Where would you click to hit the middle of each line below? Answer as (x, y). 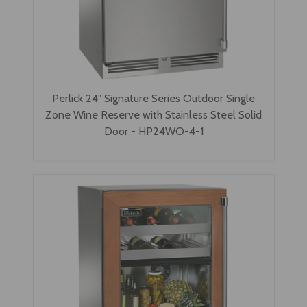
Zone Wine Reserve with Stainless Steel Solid (153, 114)
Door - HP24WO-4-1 (153, 131)
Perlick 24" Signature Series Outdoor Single (153, 98)
